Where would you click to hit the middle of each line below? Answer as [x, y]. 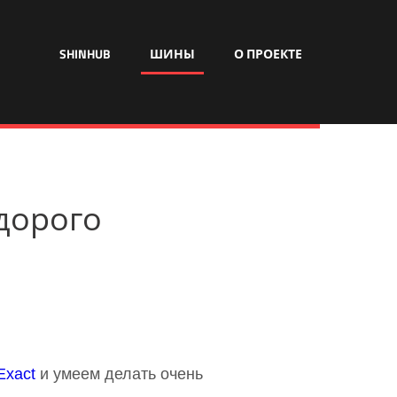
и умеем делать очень [119, 374]
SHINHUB [85, 54]
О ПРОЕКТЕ [268, 54]
